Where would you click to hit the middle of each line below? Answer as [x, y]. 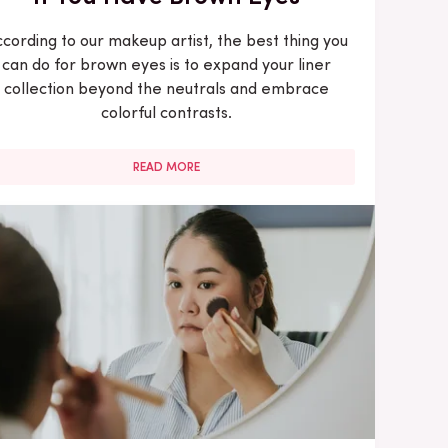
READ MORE [167, 166]
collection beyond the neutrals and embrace [167, 88]
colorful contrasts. [167, 112]
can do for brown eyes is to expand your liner [167, 64]
